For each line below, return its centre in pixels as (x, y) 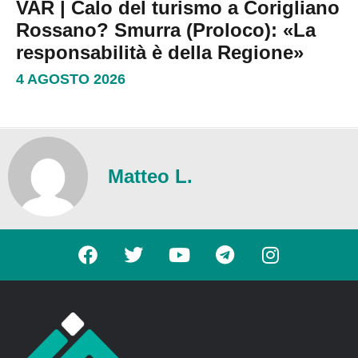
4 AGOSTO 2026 (71, 80)
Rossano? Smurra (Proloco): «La (166, 30)
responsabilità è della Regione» (160, 53)
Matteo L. (150, 177)
